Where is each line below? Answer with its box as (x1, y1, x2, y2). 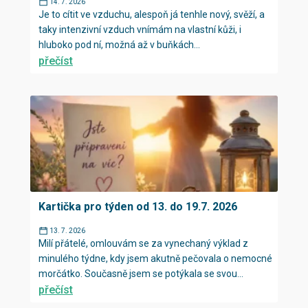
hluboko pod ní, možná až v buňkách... (38, 39, 200, 50)
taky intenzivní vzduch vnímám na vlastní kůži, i (38, 24, 241, 35)
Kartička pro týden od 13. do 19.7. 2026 (38, 200, 237, 213)
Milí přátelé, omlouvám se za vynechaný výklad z (38, 238, 248, 249)
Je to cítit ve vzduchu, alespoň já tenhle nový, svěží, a (38, 9, 265, 20)
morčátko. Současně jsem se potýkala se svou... (38, 268, 243, 279)
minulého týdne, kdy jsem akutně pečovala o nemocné (38, 253, 272, 264)
